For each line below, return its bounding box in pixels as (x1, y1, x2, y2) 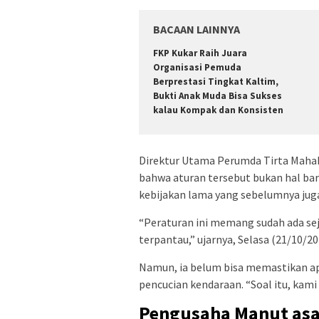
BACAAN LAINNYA (153, 21, 240, 36)
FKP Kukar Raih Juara (153, 46, 247, 59)
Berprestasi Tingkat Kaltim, (153, 75, 278, 88)
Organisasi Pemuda (153, 61, 241, 73)
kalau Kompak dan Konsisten (153, 103, 283, 116)
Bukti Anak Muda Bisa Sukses (153, 89, 282, 102)
